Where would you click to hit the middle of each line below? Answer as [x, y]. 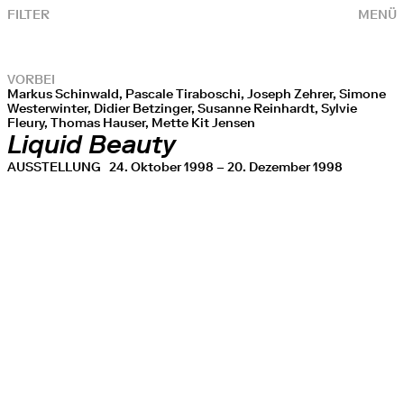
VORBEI [31, 79]
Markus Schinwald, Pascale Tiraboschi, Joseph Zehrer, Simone [197, 94]
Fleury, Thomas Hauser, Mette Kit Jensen [131, 123]
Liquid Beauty [92, 145]
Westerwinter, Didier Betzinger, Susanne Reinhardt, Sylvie [182, 108]
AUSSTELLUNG [58, 167]
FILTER [28, 14]
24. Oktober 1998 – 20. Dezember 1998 [226, 167]
